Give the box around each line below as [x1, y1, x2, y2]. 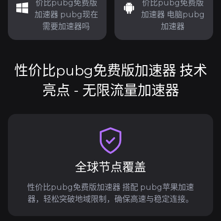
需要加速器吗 [42, 22, 90, 31]
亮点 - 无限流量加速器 [42, 82, 179, 99]
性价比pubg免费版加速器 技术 [14, 62, 207, 79]
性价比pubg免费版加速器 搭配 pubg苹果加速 [27, 183, 194, 192]
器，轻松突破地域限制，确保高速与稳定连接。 [28, 194, 193, 204]
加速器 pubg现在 [34, 10, 98, 19]
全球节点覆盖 [75, 160, 146, 174]
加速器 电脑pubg [141, 10, 205, 19]
